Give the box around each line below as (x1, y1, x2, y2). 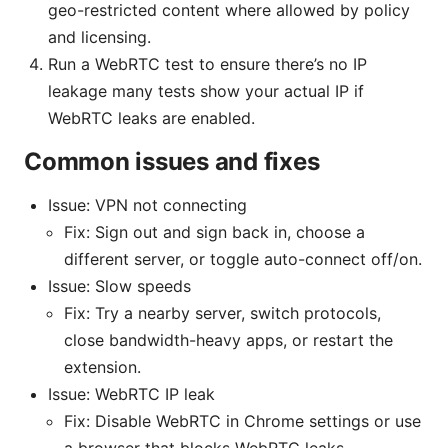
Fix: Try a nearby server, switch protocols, (64, 302, 381, 323)
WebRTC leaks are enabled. (48, 107, 255, 128)
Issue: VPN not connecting (48, 194, 247, 215)
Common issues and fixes (24, 146, 320, 176)
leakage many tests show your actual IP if (48, 80, 364, 101)
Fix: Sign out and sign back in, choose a (64, 221, 365, 242)
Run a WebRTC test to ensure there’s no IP (48, 53, 367, 74)
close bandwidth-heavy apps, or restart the (64, 329, 393, 350)
